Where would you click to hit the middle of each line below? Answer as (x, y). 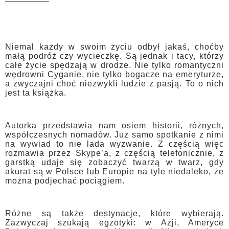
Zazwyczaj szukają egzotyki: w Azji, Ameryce (114, 223)
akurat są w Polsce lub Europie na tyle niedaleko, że (114, 172)
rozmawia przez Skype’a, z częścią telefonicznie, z (114, 153)
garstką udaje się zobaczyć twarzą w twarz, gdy (114, 163)
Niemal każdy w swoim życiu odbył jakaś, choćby (114, 47)
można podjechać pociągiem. (65, 181)
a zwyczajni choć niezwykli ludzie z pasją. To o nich (114, 84)
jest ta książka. (36, 93)
